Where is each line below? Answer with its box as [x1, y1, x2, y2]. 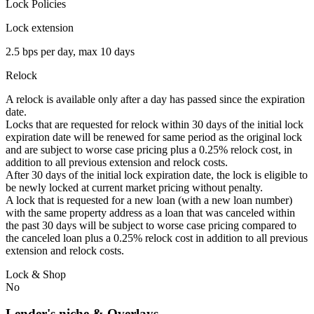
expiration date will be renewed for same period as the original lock [6, 130, 302, 143]
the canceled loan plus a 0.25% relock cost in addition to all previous [6, 231, 308, 244]
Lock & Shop [6, 268, 66, 280]
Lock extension [6, 21, 74, 34]
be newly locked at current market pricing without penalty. [6, 181, 263, 193]
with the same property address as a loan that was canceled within [6, 206, 295, 219]
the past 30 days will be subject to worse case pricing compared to [6, 219, 296, 231]
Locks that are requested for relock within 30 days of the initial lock [6, 118, 303, 130]
